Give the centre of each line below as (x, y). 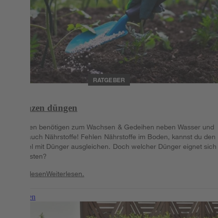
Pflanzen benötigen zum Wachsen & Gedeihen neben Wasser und (112, 127)
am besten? (29, 156)
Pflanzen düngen (44, 108)
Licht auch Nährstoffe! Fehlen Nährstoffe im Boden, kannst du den (113, 137)
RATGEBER (109, 80)
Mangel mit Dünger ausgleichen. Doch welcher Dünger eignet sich (114, 146)
